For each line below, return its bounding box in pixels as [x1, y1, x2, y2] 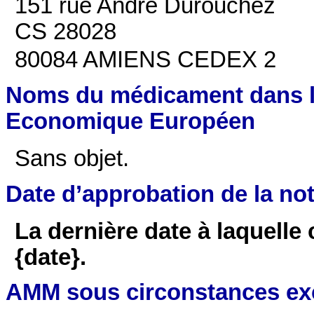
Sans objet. [15, 146, 130, 172]
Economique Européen [6, 108, 255, 134]
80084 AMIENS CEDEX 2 [15, 47, 277, 73]
